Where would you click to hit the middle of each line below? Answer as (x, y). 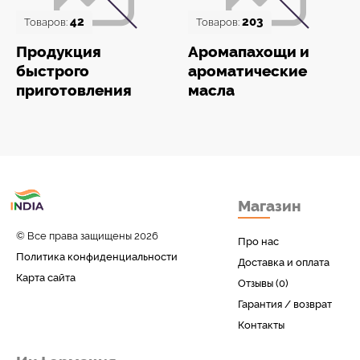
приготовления (74, 90)
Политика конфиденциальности (97, 257)
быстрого (53, 71)
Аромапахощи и (249, 51)
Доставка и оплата (284, 262)
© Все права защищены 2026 (87, 236)
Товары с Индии (90, 196)
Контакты (261, 325)
